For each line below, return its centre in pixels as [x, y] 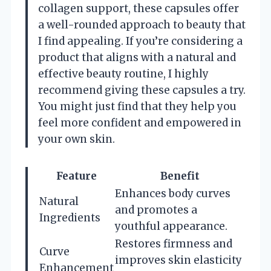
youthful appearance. [171, 226]
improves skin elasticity [178, 260]
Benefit [180, 176]
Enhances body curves [173, 193]
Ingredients [70, 217]
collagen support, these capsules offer [139, 8]
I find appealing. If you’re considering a [140, 41]
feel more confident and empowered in [140, 122]
